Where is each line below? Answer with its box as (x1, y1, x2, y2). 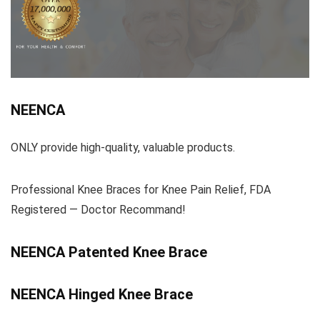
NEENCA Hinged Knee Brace (11, 286, 193, 304)
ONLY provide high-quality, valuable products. (11, 141, 235, 155)
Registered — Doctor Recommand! (11, 203, 186, 217)
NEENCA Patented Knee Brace (11, 244, 207, 261)
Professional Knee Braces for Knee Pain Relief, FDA (11, 183, 271, 197)
